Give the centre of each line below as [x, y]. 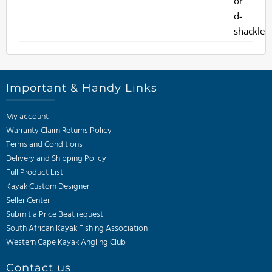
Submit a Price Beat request [55, 214]
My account [27, 117]
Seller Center [28, 200]
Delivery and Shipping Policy [56, 158]
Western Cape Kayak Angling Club [66, 242]
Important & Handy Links [82, 88]
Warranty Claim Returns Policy [59, 131]
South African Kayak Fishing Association [77, 228]
